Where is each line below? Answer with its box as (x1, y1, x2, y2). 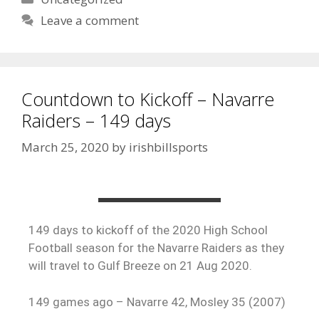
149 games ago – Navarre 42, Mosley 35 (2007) (28, 294, 286, 309)
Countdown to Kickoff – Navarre (21, 86, 274, 111)
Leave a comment (41, 11, 140, 28)
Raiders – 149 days (21, 108, 171, 132)
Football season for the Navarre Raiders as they (28, 241, 284, 256)
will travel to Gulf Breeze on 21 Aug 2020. (28, 258, 252, 273)
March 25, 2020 (21, 139, 109, 156)
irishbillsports (129, 139, 208, 156)
